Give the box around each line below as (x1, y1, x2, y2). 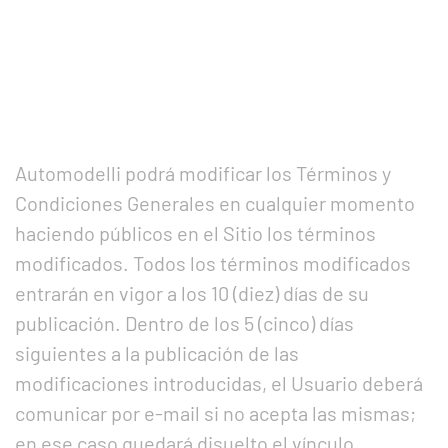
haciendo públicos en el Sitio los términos (15, 221, 376, 245)
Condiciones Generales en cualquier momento (15, 191, 415, 215)
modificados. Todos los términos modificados (15, 251, 411, 275)
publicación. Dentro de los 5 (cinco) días (15, 311, 354, 335)
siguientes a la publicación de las (15, 341, 299, 365)
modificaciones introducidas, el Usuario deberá (15, 371, 423, 395)
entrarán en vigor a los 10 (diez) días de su (15, 281, 369, 305)
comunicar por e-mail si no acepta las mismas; (15, 401, 416, 425)
